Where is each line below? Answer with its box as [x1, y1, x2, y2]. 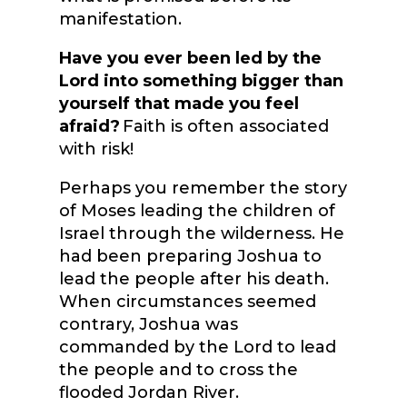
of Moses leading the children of [58, 201, 335, 222]
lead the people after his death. [58, 269, 329, 290]
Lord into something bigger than [58, 71, 343, 92]
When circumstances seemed [58, 292, 316, 313]
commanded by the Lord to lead [58, 337, 336, 358]
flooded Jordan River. [58, 382, 243, 403]
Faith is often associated [119, 116, 329, 137]
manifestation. [58, 9, 186, 30]
